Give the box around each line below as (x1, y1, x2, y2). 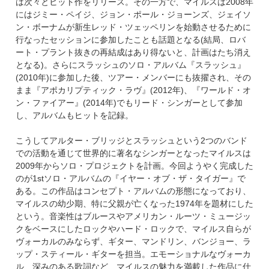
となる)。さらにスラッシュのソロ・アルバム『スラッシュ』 (15, 60, 246, 70)
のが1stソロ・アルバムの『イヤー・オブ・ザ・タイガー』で (15, 174, 246, 184)
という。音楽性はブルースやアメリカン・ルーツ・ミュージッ (15, 211, 251, 222)
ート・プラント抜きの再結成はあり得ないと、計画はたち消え (15, 47, 251, 58)
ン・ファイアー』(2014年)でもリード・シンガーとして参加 (15, 98, 243, 108)
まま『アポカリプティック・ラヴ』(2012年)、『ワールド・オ (15, 85, 251, 95)
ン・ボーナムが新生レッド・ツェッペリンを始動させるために (15, 22, 251, 32)
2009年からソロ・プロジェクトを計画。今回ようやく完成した (15, 161, 253, 171)
